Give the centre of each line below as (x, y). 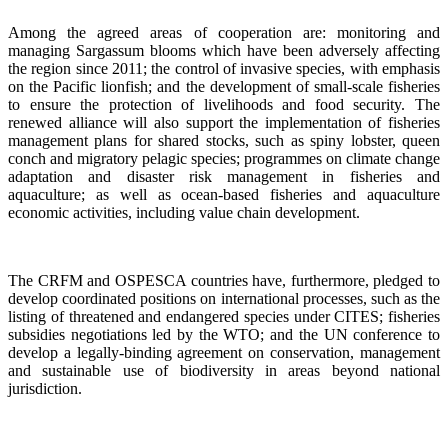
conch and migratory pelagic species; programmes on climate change (224, 159)
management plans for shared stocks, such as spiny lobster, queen (224, 141)
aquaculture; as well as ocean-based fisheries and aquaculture (224, 195)
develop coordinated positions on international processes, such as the (224, 299)
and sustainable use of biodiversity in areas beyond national (224, 371)
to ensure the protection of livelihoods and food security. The (224, 105)
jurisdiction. (45, 389)
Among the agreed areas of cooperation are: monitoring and (224, 33)
